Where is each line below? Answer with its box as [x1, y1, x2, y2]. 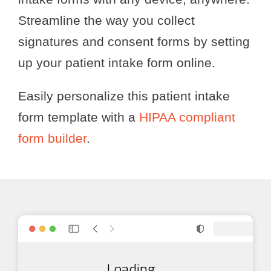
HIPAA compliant [139, 109, 235, 124]
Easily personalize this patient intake [18, 88, 230, 103]
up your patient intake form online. [18, 55, 215, 70]
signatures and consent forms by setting [18, 34, 250, 48]
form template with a [18, 109, 139, 124]
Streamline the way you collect [18, 13, 195, 27]
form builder [18, 131, 87, 145]
